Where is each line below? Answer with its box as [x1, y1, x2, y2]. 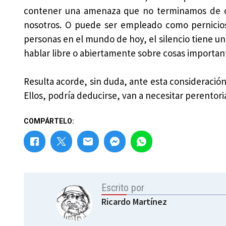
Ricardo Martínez [101, 195, 167, 207]
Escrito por [101, 181, 145, 194]
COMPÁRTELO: [23, 117, 74, 125]
